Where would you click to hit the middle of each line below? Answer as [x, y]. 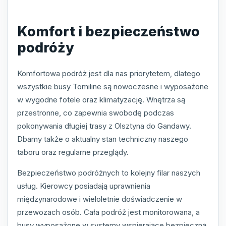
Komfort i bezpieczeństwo [108, 31]
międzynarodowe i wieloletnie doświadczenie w [100, 199]
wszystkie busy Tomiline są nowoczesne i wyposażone [113, 87]
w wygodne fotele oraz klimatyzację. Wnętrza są [101, 100]
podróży [46, 47]
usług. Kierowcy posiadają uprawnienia [84, 186]
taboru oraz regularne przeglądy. [73, 152]
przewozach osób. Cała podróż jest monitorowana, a [108, 212]
